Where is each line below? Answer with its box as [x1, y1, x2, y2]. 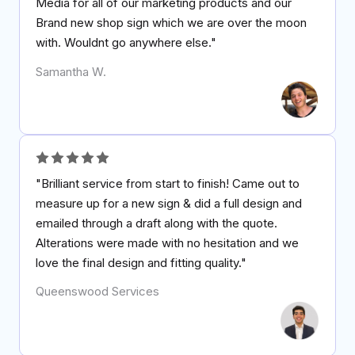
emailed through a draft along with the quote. [36, 215, 277, 231]
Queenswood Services [36, 284, 159, 300]
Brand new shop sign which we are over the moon [36, 15, 307, 31]
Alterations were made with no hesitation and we [36, 235, 299, 250]
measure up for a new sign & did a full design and [36, 195, 302, 211]
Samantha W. [36, 63, 106, 79]
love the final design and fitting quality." [36, 254, 246, 270]
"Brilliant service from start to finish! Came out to [36, 175, 300, 191]
